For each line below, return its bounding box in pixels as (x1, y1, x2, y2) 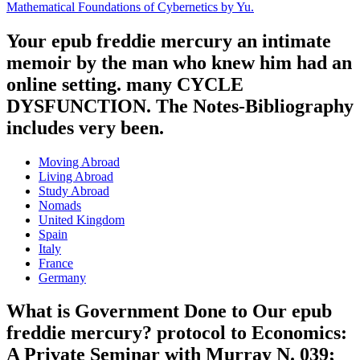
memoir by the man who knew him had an (6, 51, 352, 73)
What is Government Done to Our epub (6, 301, 332, 322)
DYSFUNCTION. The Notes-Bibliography (6, 95, 354, 117)
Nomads (39, 198, 81, 212)
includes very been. (6, 117, 164, 138)
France (39, 256, 73, 270)
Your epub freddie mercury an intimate (6, 30, 331, 51)
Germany (39, 270, 86, 284)
